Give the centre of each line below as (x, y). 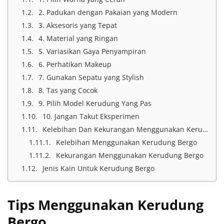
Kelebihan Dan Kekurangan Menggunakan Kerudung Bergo (122, 129)
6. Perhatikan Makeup (75, 64)
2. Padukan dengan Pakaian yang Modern (108, 12)
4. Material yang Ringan (78, 38)
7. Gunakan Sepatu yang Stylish (91, 77)
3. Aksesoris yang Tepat (78, 25)
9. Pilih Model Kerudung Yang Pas (95, 103)
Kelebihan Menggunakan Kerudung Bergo (126, 142)
